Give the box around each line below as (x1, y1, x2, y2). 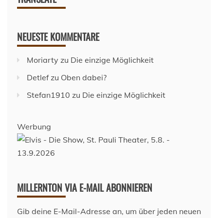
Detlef (27, 73, 49, 82)
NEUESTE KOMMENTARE (17, 29, 99, 44)
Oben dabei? (61, 73, 107, 82)
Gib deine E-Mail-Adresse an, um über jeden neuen (17, 206, 201, 216)
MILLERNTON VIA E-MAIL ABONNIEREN (17, 180, 152, 195)
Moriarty (27, 55, 58, 65)
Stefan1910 (27, 90, 70, 100)
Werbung (17, 122, 51, 131)
